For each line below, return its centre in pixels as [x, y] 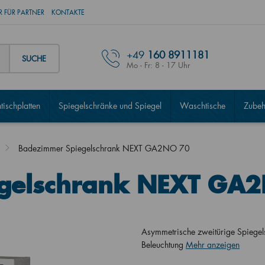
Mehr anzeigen [213, 245]
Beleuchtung [164, 245]
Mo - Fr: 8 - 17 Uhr [158, 65]
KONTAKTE [68, 12]
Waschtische [202, 106]
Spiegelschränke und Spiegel [110, 106]
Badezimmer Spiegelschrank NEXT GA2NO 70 [104, 148]
